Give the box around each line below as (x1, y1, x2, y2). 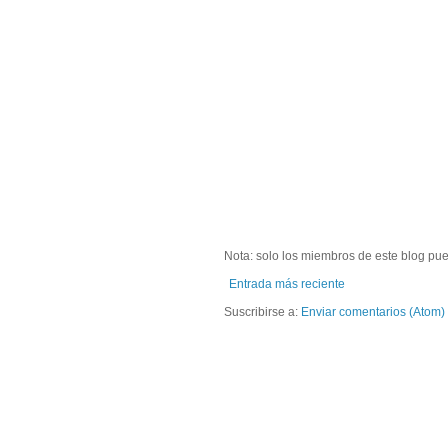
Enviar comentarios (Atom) (301, 305, 445, 320)
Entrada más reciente (229, 277, 345, 292)
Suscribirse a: (224, 305, 301, 320)
